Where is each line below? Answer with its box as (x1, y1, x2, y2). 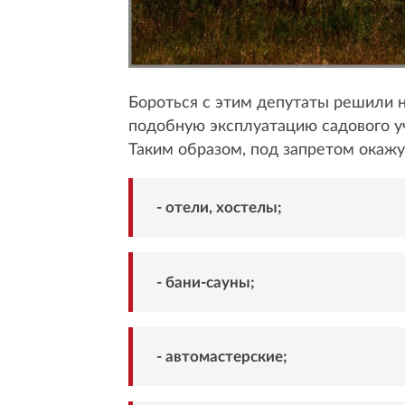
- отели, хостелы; (155, 200, 282, 216)
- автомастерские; (155, 349, 287, 365)
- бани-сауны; (155, 274, 255, 290)
